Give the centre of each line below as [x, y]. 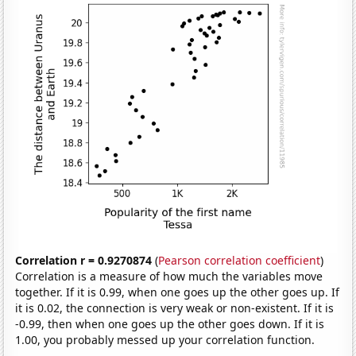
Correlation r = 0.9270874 [84, 260]
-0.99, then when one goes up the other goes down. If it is [170, 323]
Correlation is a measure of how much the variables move [169, 276]
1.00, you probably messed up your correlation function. [165, 339]
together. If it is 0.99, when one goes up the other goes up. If [178, 292]
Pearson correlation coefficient [240, 260]
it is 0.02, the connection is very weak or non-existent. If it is [175, 308]
